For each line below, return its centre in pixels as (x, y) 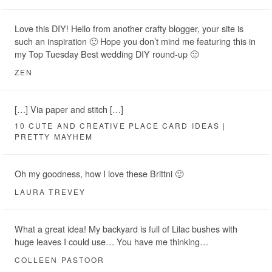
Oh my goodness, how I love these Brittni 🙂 (99, 173)
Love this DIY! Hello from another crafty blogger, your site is (129, 28)
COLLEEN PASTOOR (60, 259)
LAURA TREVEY (50, 191)
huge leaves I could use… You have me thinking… (111, 241)
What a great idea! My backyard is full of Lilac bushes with (126, 228)
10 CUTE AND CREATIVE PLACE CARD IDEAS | (121, 125)
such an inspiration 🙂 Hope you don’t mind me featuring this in (135, 41)
